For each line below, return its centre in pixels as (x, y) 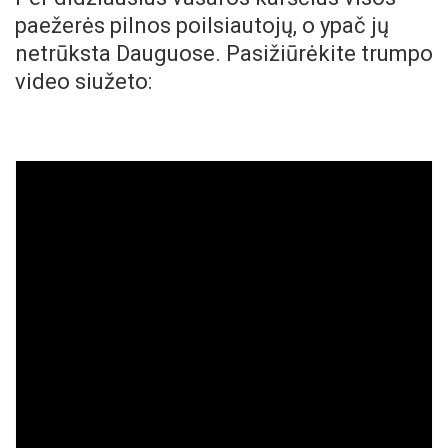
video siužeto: (83, 82)
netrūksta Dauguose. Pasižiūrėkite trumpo (224, 54)
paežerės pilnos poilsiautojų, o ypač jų (202, 26)
